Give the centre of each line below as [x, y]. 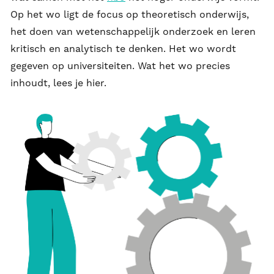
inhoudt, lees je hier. [58, 83]
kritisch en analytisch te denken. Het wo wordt [123, 48]
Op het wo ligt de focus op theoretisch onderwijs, [130, 14]
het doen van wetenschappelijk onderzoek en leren [133, 31]
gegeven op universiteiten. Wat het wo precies [120, 65]
